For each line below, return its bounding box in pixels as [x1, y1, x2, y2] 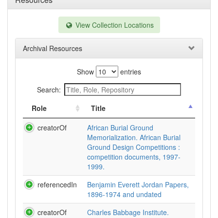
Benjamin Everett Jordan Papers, [87, 180, 189, 189]
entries [118, 67, 141, 76]
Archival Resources [23, 43, 82, 53]
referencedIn [37, 180, 77, 189]
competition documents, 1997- [87, 152, 181, 162]
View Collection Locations [73, 20, 154, 30]
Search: [37, 85, 61, 94]
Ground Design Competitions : [87, 142, 180, 152]
